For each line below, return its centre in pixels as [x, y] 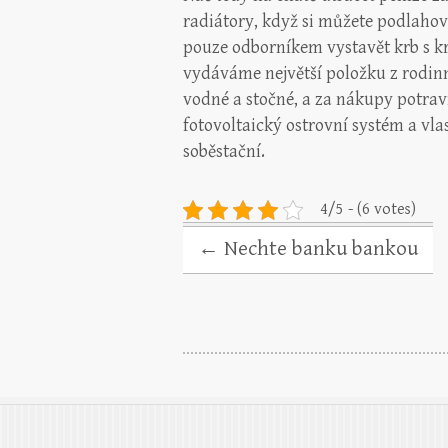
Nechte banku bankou [318, 249]
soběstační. [224, 151]
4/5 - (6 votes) [368, 209]
